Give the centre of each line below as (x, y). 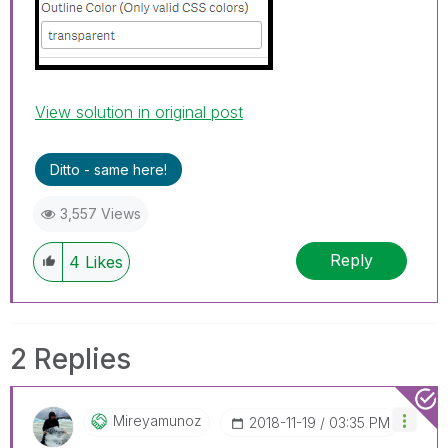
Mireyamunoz (157, 420)
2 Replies (70, 358)
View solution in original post (139, 111)
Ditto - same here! (108, 169)
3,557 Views (100, 213)
